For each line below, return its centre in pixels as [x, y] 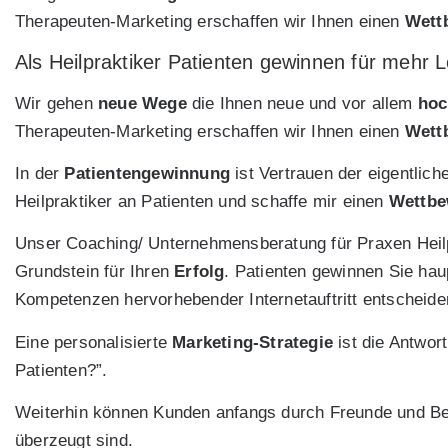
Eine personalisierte [94, 342]
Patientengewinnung [147, 173]
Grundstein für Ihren [95, 272]
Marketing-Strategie [253, 342]
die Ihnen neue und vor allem [302, 103]
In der [40, 173]
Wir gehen [56, 103]
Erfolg [199, 272]
